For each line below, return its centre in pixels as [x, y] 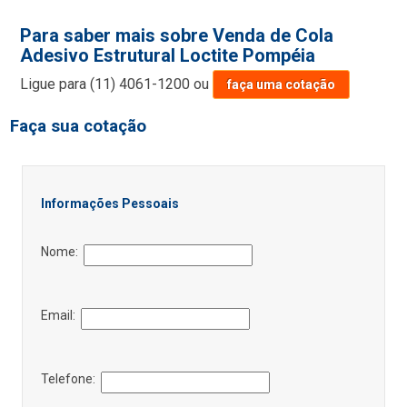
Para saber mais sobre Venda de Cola [177, 35]
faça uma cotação [282, 84]
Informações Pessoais [109, 203]
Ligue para [55, 84]
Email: [60, 315]
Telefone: [70, 378]
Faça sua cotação [79, 126]
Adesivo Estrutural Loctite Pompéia [168, 55]
